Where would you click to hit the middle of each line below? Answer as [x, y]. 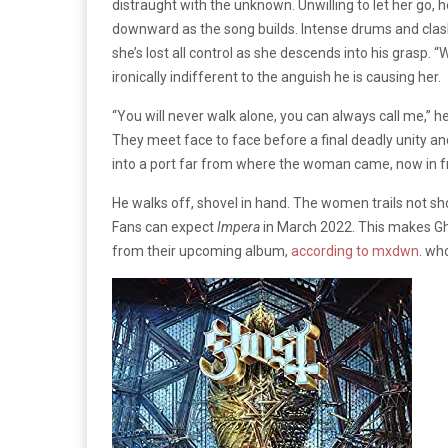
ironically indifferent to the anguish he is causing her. [276, 77]
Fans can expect [164, 227]
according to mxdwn [355, 251]
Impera [238, 227]
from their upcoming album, [201, 251]
